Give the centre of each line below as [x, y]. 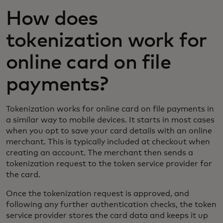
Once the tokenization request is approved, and [98, 193]
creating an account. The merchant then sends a [100, 153]
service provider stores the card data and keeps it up [107, 215]
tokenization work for [107, 41]
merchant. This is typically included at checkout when [108, 142]
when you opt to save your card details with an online [109, 131]
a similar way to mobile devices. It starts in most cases [110, 120]
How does [52, 19]
